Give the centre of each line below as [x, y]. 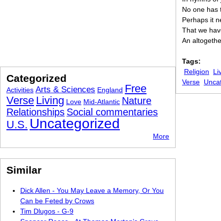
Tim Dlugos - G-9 [47, 211]
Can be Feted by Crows [57, 201]
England [110, 90]
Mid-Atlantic [102, 102]
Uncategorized [75, 124]
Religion [197, 72]
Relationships [36, 112]
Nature [137, 101]
